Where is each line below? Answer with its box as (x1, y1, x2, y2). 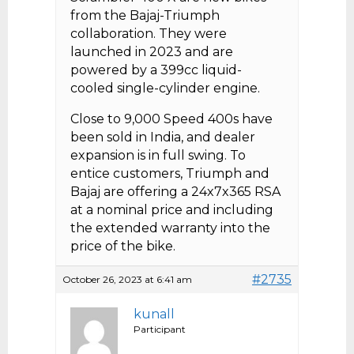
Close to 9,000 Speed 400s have (70, 111, 273, 127)
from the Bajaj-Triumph (70, 8, 220, 24)
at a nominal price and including (70, 202, 273, 218)
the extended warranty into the (70, 220, 270, 236)
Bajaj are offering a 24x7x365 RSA (70, 184, 281, 200)
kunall (134, 307, 175, 322)
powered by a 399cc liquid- (70, 62, 242, 78)
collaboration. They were (70, 26, 227, 42)
